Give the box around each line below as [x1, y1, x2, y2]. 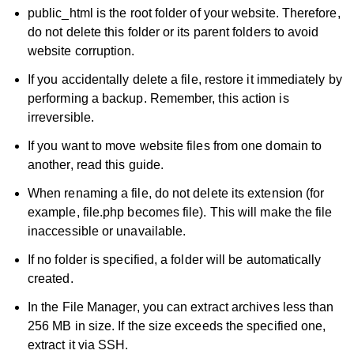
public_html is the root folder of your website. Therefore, [28, 6, 341, 21]
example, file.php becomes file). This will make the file [28, 205, 333, 220]
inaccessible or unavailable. [28, 224, 186, 239]
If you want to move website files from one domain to [28, 139, 322, 153]
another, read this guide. [28, 158, 164, 172]
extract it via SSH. [28, 338, 129, 352]
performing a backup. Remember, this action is [28, 92, 289, 106]
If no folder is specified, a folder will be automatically [28, 253, 322, 267]
